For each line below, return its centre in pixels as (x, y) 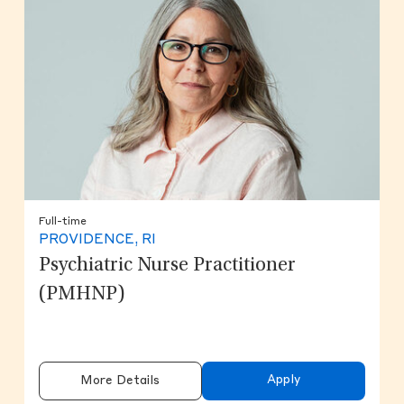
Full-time (62, 221)
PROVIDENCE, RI (97, 240)
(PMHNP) (82, 294)
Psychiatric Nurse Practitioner (167, 266)
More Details (120, 381)
